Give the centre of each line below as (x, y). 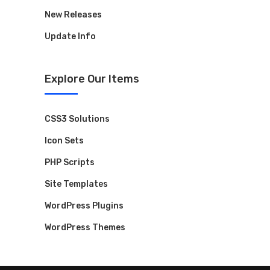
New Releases (73, 15)
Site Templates (76, 184)
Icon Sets (64, 141)
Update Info (70, 37)
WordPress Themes (85, 228)
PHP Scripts (70, 163)
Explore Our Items (92, 79)
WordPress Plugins (84, 206)
